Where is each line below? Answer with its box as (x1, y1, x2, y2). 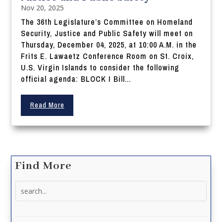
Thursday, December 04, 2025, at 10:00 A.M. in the (21, 39, 197, 51)
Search (15, 181, 38, 191)
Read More (30, 101, 64, 110)
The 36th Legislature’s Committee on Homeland (21, 16, 193, 28)
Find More (15, 159, 72, 173)
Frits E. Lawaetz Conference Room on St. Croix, (21, 51, 194, 62)
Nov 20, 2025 (21, 3, 64, 13)
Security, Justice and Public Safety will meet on (21, 28, 193, 39)
